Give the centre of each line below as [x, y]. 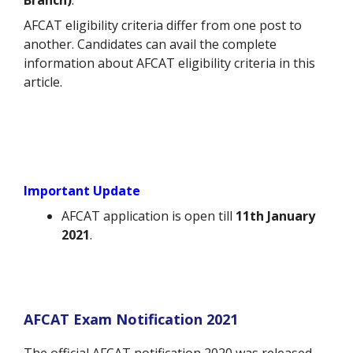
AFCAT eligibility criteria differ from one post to [163, 26]
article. [43, 82]
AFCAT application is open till [149, 216]
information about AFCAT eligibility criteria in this [169, 63]
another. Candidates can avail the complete [150, 45]
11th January [275, 216]
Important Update [82, 191]
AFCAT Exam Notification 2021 [131, 319]
